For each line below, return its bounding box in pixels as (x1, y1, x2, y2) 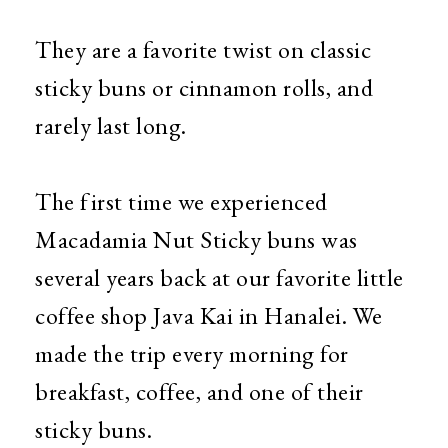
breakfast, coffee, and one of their (35, 376, 364, 408)
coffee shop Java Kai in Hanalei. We (35, 300, 383, 332)
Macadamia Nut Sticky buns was (35, 224, 358, 256)
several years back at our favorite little (35, 262, 404, 294)
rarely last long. (35, 110, 187, 142)
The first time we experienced (35, 186, 328, 218)
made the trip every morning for (35, 338, 349, 370)
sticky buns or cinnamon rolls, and (35, 72, 373, 104)
